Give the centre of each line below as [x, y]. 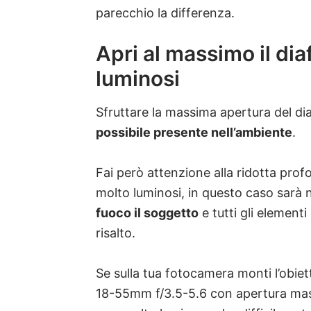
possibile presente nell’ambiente [194, 132]
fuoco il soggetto [147, 212]
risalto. [116, 233]
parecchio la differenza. [165, 13]
